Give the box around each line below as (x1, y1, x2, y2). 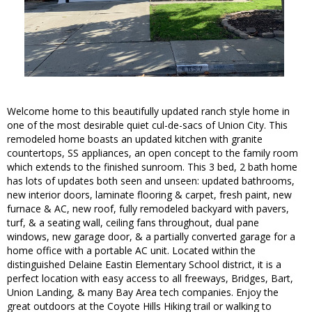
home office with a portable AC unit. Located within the (7, 244, 256, 258)
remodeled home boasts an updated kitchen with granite (7, 132, 263, 146)
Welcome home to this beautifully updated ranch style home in (7, 104, 290, 118)
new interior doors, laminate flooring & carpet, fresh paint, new (7, 188, 292, 202)
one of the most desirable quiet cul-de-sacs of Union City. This (7, 118, 288, 132)
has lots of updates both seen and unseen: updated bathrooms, (7, 174, 295, 188)
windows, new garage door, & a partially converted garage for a (7, 230, 295, 244)
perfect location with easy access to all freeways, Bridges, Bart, (7, 272, 293, 286)
